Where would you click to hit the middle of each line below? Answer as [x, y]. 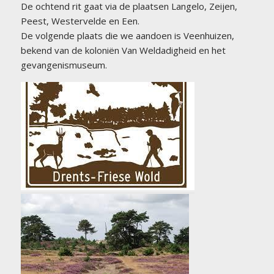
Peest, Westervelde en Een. [80, 21]
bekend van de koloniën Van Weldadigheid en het [123, 50]
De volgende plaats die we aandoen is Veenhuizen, [127, 36]
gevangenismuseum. [64, 65]
